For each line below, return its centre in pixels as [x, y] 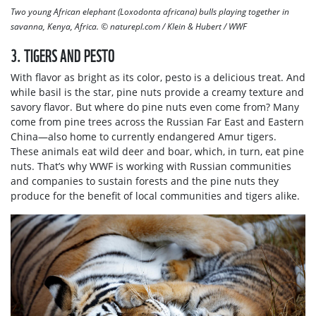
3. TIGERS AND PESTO [63, 54]
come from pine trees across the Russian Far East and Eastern [157, 121]
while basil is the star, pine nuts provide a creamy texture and [157, 92]
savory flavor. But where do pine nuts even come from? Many [155, 107]
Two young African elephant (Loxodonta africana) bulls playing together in [150, 11]
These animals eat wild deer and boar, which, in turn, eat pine [157, 151]
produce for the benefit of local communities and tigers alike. [155, 195]
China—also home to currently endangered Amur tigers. [144, 136]
